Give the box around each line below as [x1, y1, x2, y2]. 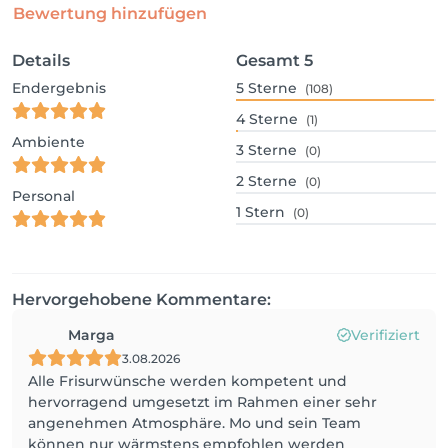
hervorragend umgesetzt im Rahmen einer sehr [28, 393, 377, 411]
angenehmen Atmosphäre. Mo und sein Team [28, 414, 361, 432]
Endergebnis [12, 79, 106, 97]
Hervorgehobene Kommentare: [12, 290, 271, 309]
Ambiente [12, 133, 85, 151]
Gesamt [236, 51, 300, 70]
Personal [12, 187, 75, 205]
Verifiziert [351, 326, 420, 344]
